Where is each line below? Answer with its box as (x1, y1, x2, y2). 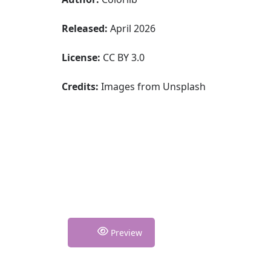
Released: (62, 21, 108, 35)
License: (62, 50, 100, 64)
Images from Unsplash (101, 79, 206, 93)
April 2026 (108, 21, 155, 35)
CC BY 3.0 (103, 50, 145, 64)
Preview (108, 226, 142, 238)
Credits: (62, 79, 101, 93)
